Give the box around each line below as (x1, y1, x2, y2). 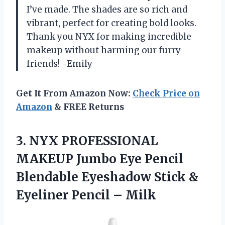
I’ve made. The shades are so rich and (27, 4, 187, 15)
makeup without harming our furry (27, 44, 181, 56)
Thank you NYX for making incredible (27, 31, 191, 42)
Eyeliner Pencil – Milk (16, 187, 156, 203)
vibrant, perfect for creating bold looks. (27, 17, 196, 29)
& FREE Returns (52, 101, 124, 113)
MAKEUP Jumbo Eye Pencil (16, 151, 183, 167)
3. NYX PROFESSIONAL (16, 133, 158, 149)
